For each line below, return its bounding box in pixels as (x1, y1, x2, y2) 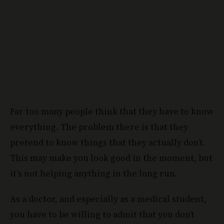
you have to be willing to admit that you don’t (10, 208, 194, 221)
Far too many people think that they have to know (10, 105, 213, 118)
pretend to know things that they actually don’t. (10, 136, 205, 149)
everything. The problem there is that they (10, 121, 188, 133)
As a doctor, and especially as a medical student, (10, 193, 206, 205)
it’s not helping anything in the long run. (10, 167, 177, 180)
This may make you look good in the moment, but (10, 152, 212, 164)
